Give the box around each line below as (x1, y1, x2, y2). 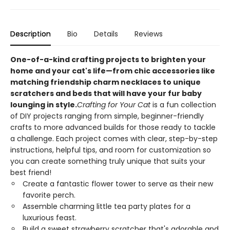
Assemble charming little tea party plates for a (23, 201, 190, 212)
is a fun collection (150, 99, 216, 110)
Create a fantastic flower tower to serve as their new (23, 178, 213, 189)
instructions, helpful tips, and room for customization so (10, 144, 211, 155)
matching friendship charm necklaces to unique (10, 76, 201, 87)
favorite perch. (23, 189, 75, 200)
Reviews (135, 28, 163, 39)
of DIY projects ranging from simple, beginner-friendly (10, 110, 204, 121)
